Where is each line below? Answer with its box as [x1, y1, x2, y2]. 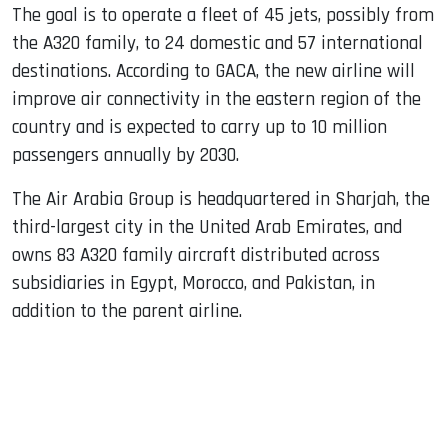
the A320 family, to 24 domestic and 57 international [12, 30, 423, 56]
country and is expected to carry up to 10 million [12, 114, 387, 140]
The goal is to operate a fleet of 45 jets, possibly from [12, 2, 434, 28]
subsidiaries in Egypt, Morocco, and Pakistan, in [12, 270, 375, 296]
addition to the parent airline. [12, 298, 242, 324]
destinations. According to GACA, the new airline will [12, 58, 415, 84]
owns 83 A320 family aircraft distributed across [12, 242, 380, 268]
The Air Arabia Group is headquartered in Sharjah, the [12, 186, 430, 212]
